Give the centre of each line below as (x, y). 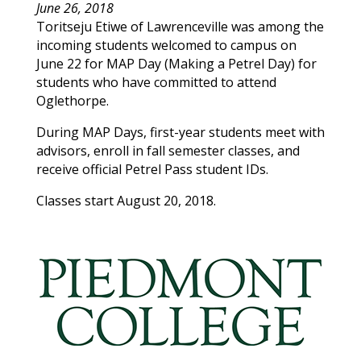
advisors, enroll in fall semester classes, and (168, 150)
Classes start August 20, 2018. (126, 200)
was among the (276, 26)
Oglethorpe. (72, 100)
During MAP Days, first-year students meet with (180, 132)
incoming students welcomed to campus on (166, 45)
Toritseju (64, 26)
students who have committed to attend (156, 82)
